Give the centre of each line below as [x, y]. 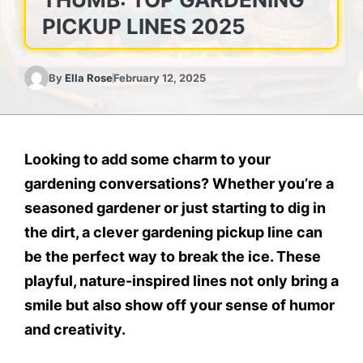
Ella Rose [89, 78]
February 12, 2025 [160, 78]
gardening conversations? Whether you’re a [179, 184]
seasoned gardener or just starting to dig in [175, 208]
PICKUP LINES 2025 [144, 26]
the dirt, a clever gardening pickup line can [173, 232]
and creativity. [75, 329]
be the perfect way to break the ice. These [173, 256]
